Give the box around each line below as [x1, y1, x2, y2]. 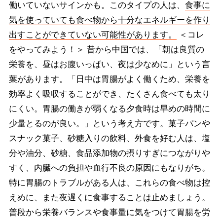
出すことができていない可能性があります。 [8, 30, 177, 39]
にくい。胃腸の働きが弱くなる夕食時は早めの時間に [8, 104, 210, 113]
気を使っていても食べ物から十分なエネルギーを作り [8, 15, 210, 25]
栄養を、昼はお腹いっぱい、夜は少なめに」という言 [8, 59, 210, 69]
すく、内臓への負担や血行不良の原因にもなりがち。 [8, 163, 210, 173]
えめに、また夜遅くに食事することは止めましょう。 [8, 192, 210, 202]
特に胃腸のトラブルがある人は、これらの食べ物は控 [8, 178, 210, 187]
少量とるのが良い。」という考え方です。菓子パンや [8, 118, 210, 128]
